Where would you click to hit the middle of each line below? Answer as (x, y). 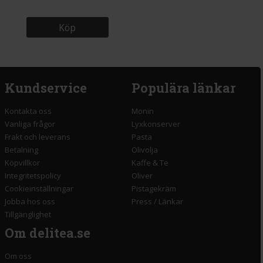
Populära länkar (183, 88)
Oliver (142, 176)
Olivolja (145, 150)
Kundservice (46, 88)
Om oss (18, 256)
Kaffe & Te (150, 163)
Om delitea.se (48, 233)
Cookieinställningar (39, 189)
